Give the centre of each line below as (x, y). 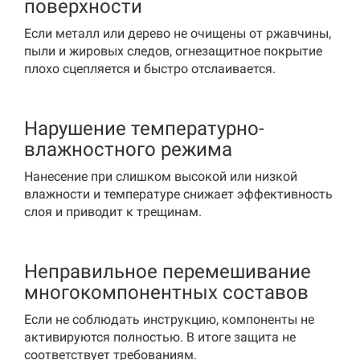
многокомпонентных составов (166, 292)
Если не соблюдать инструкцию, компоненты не (169, 319)
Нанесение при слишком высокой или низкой (161, 176)
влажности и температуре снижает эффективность (178, 194)
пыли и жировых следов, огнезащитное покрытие (173, 51)
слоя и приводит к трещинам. (113, 212)
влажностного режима (128, 149)
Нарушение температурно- (144, 129)
